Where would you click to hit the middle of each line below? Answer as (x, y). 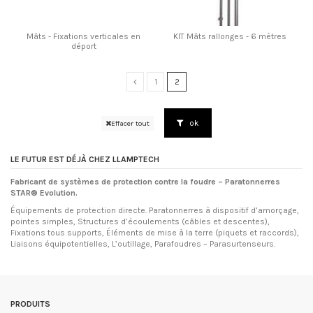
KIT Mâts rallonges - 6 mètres (230, 37)
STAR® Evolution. (44, 192)
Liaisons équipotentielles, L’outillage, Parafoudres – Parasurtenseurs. (143, 244)
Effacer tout (130, 123)
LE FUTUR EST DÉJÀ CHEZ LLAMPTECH (86, 160)
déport (83, 46)
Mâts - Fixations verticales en (83, 37)
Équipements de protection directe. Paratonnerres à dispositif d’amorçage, (155, 211)
